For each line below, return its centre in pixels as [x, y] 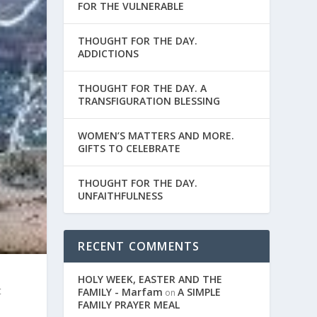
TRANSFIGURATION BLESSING [149, 101]
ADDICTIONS [109, 53]
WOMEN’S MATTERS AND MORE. [156, 136]
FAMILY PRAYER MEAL [129, 305]
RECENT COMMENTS [139, 246]
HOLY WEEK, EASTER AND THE [150, 279]
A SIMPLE [200, 292]
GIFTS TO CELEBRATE [132, 148]
